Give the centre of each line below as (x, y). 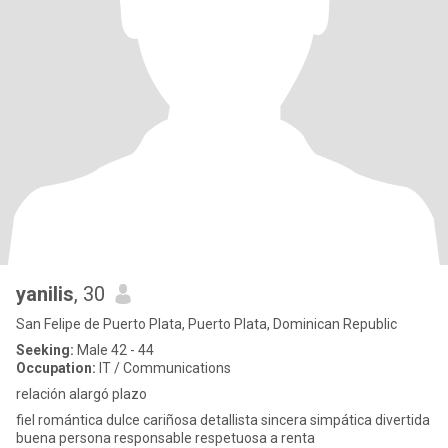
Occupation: (56, 368)
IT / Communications (163, 368)
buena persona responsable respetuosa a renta (165, 438)
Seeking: (45, 350)
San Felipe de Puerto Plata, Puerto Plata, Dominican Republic (206, 324)
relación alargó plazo (81, 394)
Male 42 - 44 (114, 350)
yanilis (45, 294)
